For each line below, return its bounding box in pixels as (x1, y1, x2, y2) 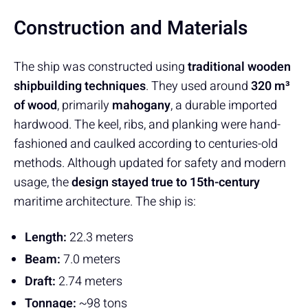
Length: (25, 228, 67, 247)
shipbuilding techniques (14, 76, 146, 96)
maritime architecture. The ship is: (14, 192, 196, 211)
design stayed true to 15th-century (71, 173, 260, 192)
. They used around (146, 76, 251, 96)
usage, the (14, 173, 71, 192)
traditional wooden (188, 57, 291, 76)
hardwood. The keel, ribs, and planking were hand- (14, 115, 280, 134)
